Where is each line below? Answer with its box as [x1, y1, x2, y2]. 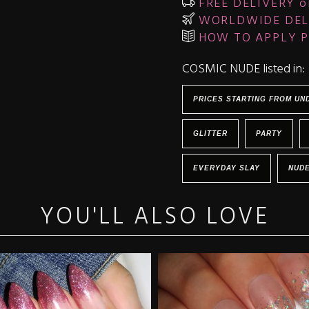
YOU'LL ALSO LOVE [39, 199, 270, 237]
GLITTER [193, 130, 228, 137]
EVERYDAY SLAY [193, 164, 260, 172]
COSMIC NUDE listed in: [182, 59, 305, 79]
